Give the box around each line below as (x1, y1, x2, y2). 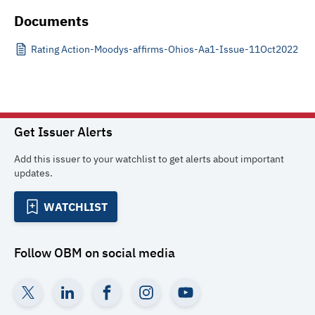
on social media (82, 245, 175, 261)
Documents (14, 11, 89, 30)
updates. (14, 167, 53, 179)
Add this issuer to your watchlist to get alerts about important (14, 153, 284, 165)
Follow (14, 245, 54, 261)
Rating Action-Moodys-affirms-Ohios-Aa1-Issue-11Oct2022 (31, 43, 298, 56)
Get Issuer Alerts (14, 124, 112, 140)
